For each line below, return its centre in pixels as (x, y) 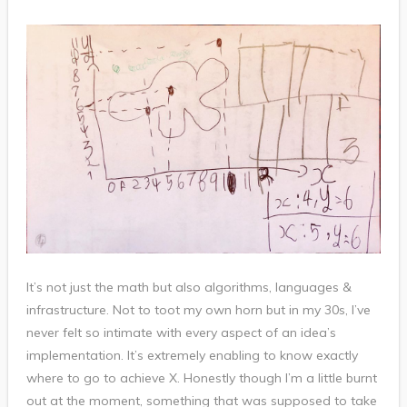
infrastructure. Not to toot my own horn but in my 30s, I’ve (198, 309)
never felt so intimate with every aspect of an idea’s (181, 332)
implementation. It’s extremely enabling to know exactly (192, 355)
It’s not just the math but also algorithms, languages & (189, 287)
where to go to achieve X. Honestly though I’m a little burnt (201, 377)
